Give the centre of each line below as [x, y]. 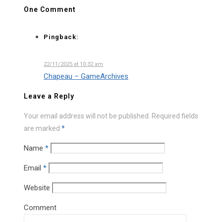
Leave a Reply [49, 96]
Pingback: [61, 37]
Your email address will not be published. [87, 116]
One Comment [50, 9]
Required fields [175, 116]
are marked [43, 129]
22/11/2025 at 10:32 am [73, 64]
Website [37, 188]
